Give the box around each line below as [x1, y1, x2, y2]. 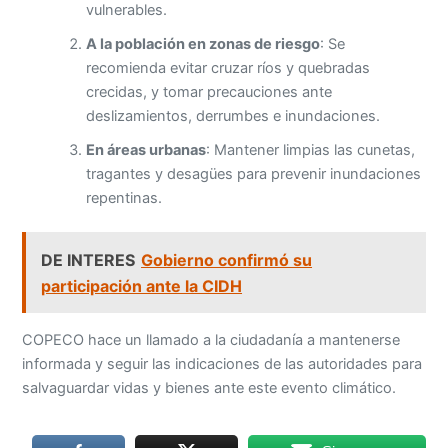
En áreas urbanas [86, 141, 207, 160]
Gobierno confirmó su [141, 249, 313, 270]
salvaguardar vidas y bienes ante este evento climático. [22, 378, 397, 397]
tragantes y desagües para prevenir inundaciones [86, 165, 422, 184]
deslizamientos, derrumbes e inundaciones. [86, 107, 381, 126]
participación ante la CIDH [41, 275, 243, 296]
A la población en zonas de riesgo [86, 35, 321, 54]
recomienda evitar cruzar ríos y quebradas [86, 59, 371, 78]
